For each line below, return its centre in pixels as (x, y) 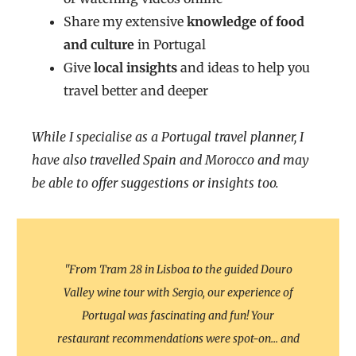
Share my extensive (125, 22)
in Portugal (170, 45)
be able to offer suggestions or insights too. (155, 183)
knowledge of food (246, 22)
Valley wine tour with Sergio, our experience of (178, 293)
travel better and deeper (136, 91)
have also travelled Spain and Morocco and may (170, 160)
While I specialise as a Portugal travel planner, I (168, 137)
